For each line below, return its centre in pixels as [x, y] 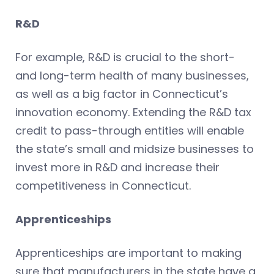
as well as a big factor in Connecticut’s [122, 94]
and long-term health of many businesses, [132, 76]
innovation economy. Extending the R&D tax [133, 113]
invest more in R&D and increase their [117, 168]
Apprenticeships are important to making [128, 253]
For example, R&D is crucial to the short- [125, 57]
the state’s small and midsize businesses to [135, 149]
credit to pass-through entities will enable [130, 131]
